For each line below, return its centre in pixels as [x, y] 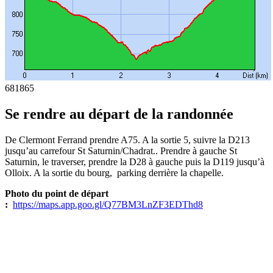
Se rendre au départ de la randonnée [119, 114]
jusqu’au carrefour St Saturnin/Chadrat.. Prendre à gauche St [121, 151]
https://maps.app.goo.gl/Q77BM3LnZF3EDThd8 [108, 205]
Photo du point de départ [57, 194]
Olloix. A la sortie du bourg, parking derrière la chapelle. [114, 173]
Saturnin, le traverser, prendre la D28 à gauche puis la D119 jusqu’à [136, 162]
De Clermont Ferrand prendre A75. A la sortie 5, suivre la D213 [127, 140]
